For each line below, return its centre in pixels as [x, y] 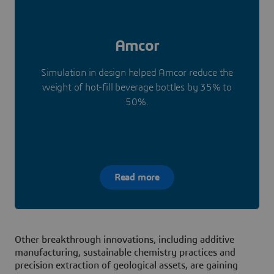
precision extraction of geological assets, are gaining [126, 266]
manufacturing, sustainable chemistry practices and [125, 253]
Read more [137, 177]
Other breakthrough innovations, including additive [124, 240]
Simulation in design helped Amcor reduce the [137, 73]
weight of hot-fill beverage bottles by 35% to [137, 88]
